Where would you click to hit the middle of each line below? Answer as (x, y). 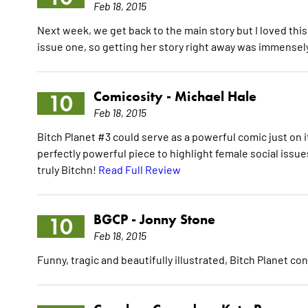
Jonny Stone (177, 220)
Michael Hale (215, 97)
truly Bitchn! (67, 169)
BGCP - (116, 220)
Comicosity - (134, 97)
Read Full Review (139, 169)
